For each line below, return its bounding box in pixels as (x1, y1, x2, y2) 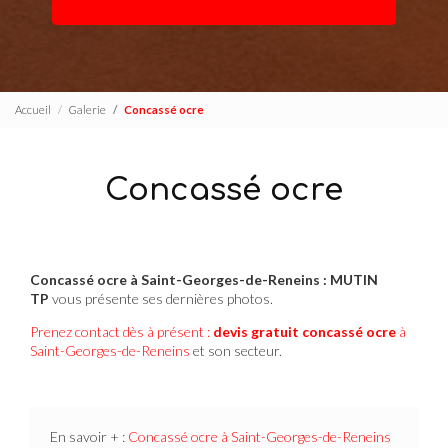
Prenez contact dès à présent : (30, 322, 213, 340)
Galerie (69, 103, 106, 117)
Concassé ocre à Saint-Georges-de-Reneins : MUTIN (30, 270, 378, 288)
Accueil (15, 103, 51, 117)
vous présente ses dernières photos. (49, 289, 276, 307)
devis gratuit (213, 322, 302, 340)
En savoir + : (50, 428, 128, 446)
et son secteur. (190, 341, 282, 359)
